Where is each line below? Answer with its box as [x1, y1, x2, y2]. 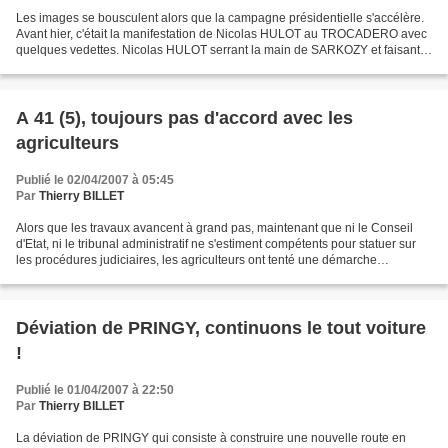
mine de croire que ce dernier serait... [16, 59, 218, 73]
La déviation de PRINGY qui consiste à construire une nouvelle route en [16, 431, 406, 445]
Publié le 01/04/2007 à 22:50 [16, 383, 174, 397]
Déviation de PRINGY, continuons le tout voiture [16, 318, 426, 338]
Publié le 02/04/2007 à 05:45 [16, 173, 174, 187]
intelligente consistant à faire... [16, 269, 180, 283]
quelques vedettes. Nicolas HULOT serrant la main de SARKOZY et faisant [16, 43, 420, 57]
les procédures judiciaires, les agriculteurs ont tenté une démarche [16, 253, 377, 267]
